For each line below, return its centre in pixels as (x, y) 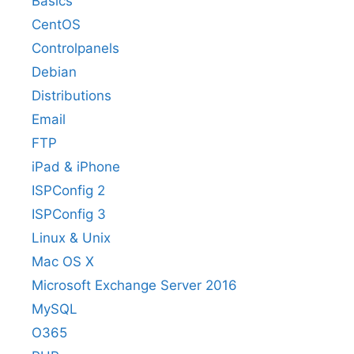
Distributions (72, 95)
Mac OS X (63, 261)
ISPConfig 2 (68, 190)
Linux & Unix (71, 237)
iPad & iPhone (76, 166)
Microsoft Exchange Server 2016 (134, 285)
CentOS (56, 24)
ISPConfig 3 (69, 214)
